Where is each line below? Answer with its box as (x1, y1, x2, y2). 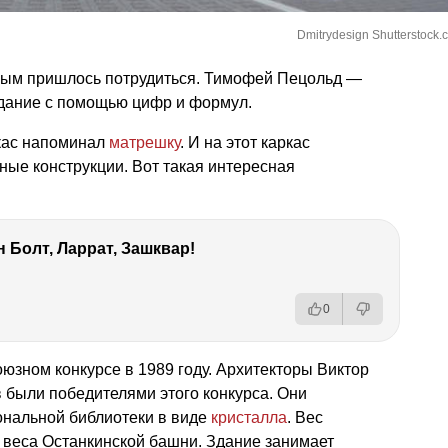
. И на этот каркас (180, 134, 310, 151)
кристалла (211, 409, 287, 426)
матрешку (109, 134, 180, 151)
